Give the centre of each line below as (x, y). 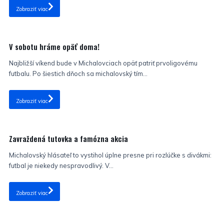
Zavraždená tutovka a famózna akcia (68, 139)
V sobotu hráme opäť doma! (54, 47)
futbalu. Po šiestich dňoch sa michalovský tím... (78, 74)
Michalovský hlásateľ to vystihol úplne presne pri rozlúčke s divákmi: (110, 155)
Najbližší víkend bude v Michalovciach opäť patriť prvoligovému (103, 63)
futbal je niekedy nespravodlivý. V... (61, 165)
